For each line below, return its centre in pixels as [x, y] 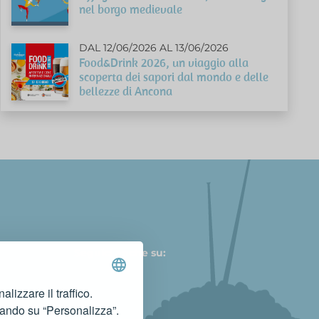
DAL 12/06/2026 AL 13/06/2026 [154, 47]
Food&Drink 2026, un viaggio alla [164, 62]
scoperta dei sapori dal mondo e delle [174, 77]
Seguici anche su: [120, 252]
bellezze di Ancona [126, 91]
